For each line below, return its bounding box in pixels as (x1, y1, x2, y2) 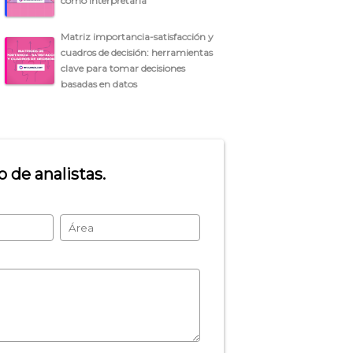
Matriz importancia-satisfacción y (61, 30, 214, 43)
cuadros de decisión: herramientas (61, 46, 214, 58)
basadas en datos (61, 77, 138, 90)
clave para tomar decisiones (61, 61, 186, 74)
